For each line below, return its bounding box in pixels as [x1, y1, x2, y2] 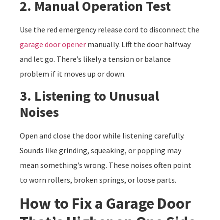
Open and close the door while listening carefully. [20, 131, 185, 141]
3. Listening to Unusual [20, 87, 159, 105]
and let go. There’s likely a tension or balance [20, 54, 171, 64]
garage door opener [20, 39, 86, 49]
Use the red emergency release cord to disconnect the [20, 24, 199, 34]
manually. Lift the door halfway [86, 39, 191, 49]
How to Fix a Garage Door [20, 193, 191, 214]
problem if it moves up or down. [20, 68, 126, 79]
